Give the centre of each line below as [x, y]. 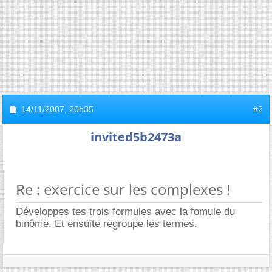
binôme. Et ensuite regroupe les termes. [107, 224]
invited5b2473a [136, 137]
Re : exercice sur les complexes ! [123, 189]
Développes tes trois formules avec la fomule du [125, 212]
